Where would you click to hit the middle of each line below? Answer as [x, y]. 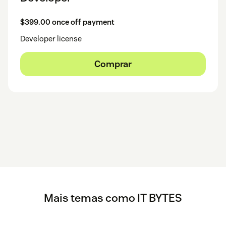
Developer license [51, 38]
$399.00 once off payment [67, 22]
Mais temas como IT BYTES [113, 197]
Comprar [113, 64]
